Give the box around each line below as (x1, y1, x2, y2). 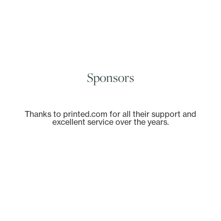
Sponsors (87, 69, 134, 86)
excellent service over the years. (52, 117, 169, 127)
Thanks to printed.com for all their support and (25, 109, 196, 119)
